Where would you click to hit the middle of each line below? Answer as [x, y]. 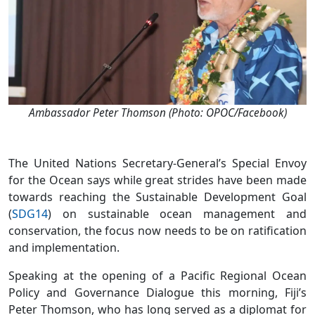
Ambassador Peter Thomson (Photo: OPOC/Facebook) [157, 112]
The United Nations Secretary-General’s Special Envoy [157, 163]
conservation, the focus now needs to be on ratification [157, 230]
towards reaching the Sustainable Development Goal [157, 197]
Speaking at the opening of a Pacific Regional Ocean [157, 275]
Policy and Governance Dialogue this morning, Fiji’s [157, 292]
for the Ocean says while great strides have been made [157, 180]
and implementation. [64, 247]
